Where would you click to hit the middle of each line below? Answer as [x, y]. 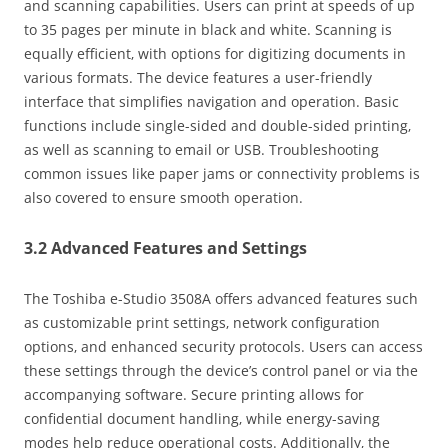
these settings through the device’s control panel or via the [221, 370]
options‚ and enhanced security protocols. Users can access [223, 346]
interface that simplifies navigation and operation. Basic [211, 101]
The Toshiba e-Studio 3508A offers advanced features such [221, 298]
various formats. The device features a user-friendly [198, 77]
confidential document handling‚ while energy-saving [202, 418]
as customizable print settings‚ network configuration [202, 322]
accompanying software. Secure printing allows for [194, 394]
